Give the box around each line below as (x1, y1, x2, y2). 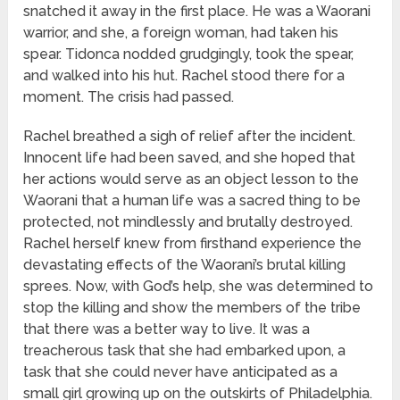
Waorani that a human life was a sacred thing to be (23, 192, 362, 210)
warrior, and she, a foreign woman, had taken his (23, 24, 339, 42)
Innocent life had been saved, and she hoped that (23, 149, 356, 167)
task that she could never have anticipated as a (23, 363, 338, 381)
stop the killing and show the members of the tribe (23, 299, 362, 317)
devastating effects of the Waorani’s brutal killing (23, 256, 346, 274)
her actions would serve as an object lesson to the (23, 171, 360, 188)
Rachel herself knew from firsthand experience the (23, 235, 362, 253)
